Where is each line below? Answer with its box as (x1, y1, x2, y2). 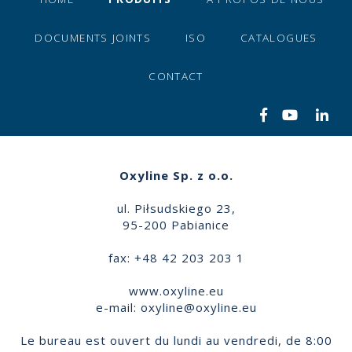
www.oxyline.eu (128, 282, 224, 299)
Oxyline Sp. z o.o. (119, 167, 233, 183)
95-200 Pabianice (123, 216, 229, 233)
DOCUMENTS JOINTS (35, 30, 152, 45)
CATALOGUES (240, 30, 317, 45)
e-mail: (95, 299, 141, 315)
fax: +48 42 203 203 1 (108, 249, 244, 266)
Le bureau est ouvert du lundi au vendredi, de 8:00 (20, 332, 332, 348)
